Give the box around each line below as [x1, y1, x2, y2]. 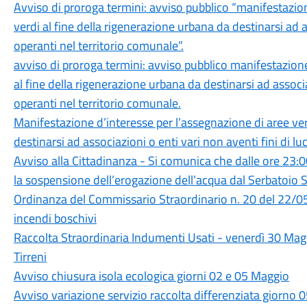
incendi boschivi [13, 209, 97, 228]
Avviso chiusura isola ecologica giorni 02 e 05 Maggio [13, 267, 289, 285]
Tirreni [13, 247, 47, 266]
